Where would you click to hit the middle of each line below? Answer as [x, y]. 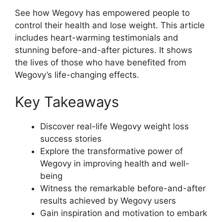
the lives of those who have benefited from [101, 62]
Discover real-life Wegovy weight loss [114, 127]
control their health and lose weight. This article [110, 25]
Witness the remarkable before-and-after [123, 189]
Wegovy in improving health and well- [115, 164]
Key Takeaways [67, 102]
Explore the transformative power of [111, 151]
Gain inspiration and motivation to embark [124, 213]
